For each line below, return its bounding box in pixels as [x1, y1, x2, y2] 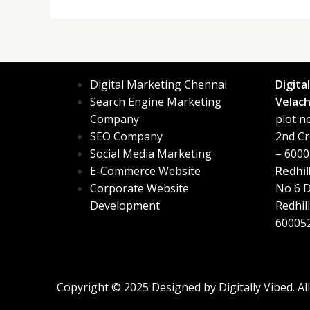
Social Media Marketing [90, 145, 212, 161]
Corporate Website [90, 180, 189, 196]
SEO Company [90, 128, 163, 144]
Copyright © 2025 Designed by [57, 279, 219, 295]
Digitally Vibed [219, 279, 293, 295]
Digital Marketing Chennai [90, 76, 227, 92]
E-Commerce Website [90, 163, 201, 179]
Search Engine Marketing [90, 93, 221, 109]
